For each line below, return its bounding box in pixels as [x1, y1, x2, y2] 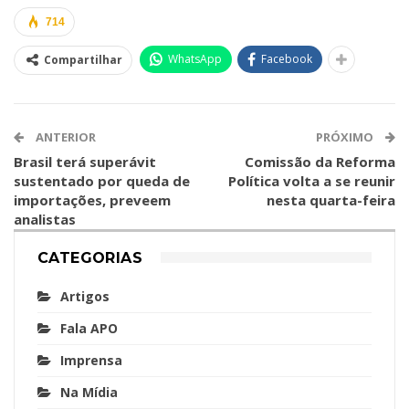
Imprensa [60, 351, 122, 369]
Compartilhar [44, 51, 122, 68]
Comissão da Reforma [245, 152, 395, 171]
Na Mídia [60, 383, 118, 401]
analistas [14, 209, 76, 228]
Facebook [261, 50, 312, 67]
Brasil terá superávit [14, 152, 156, 171]
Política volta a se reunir [228, 171, 395, 190]
